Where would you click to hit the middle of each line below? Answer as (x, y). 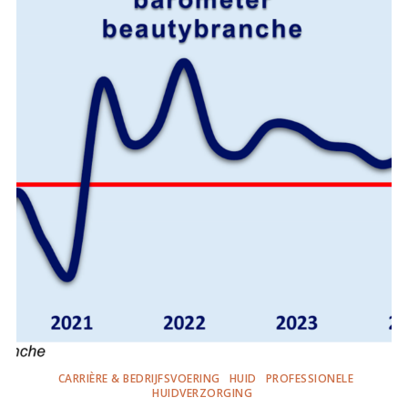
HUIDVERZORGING (202, 393)
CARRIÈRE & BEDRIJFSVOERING (139, 378)
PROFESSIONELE (310, 378)
